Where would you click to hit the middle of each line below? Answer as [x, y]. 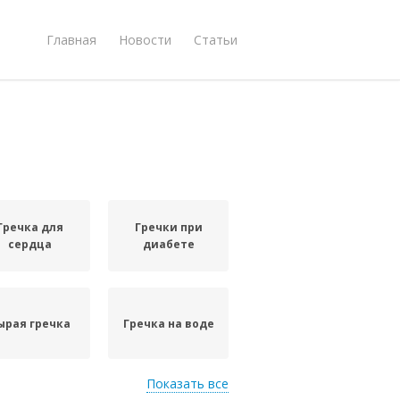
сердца [30, 244]
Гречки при [168, 227]
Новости [145, 39]
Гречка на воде [168, 323]
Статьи [216, 39]
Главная [71, 39]
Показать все [187, 383]
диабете [168, 244]
